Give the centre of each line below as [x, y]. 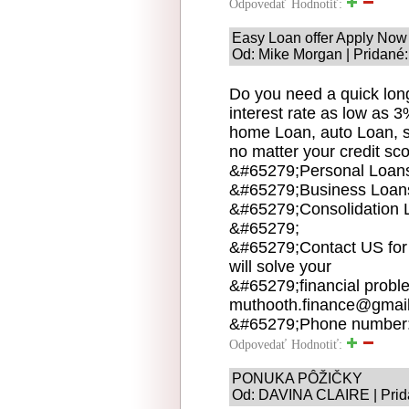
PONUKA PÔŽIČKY [297, 378]
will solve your [280, 266]
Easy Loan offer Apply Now [320, 37]
